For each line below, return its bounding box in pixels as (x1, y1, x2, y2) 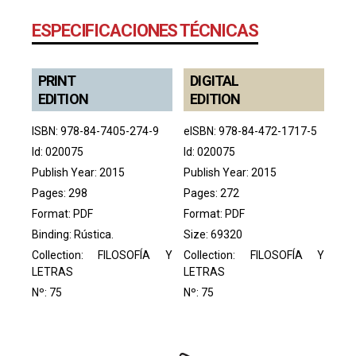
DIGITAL (190, 72, 239, 89)
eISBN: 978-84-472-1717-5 (184, 124, 318, 137)
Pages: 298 (32, 186, 87, 199)
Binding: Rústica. (32, 227, 114, 241)
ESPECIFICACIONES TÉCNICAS (32, 20, 258, 41)
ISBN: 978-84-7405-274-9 (32, 124, 159, 137)
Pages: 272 (184, 186, 240, 199)
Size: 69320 (184, 227, 243, 241)
